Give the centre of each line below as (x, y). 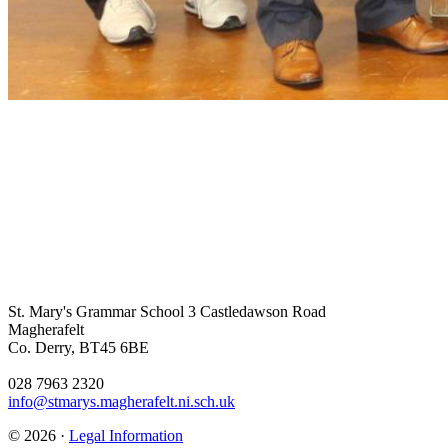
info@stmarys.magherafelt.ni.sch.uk (121, 401)
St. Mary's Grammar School (96, 311)
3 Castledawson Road (255, 311)
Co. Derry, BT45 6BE (78, 347)
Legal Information (126, 435)
